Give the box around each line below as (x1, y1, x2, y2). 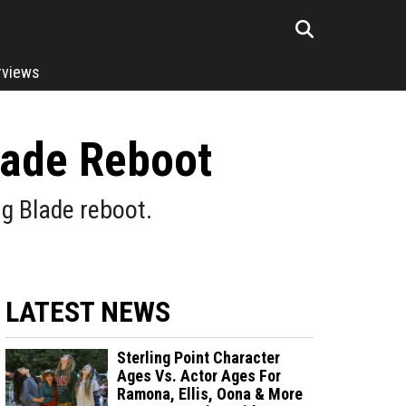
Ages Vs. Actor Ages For (117, 366, 282, 385)
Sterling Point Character (117, 348, 281, 367)
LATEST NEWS (5, 295, 170, 329)
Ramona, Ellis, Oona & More (117, 384, 304, 403)
